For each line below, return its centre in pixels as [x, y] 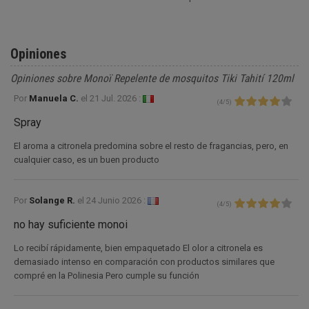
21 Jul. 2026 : [115, 98]
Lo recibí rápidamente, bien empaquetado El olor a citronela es [138, 248]
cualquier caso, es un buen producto [87, 159]
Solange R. [53, 200]
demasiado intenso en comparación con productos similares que [144, 261]
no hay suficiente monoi [71, 224]
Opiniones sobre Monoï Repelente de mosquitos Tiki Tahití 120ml [152, 78]
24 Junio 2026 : [116, 200]
